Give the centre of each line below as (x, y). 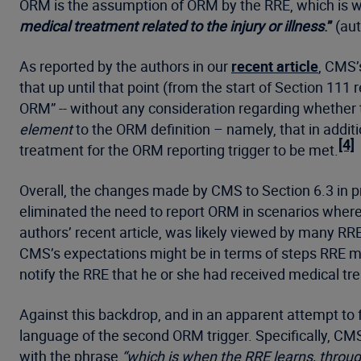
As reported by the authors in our (125, 66)
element (46, 129)
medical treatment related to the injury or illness (172, 26)
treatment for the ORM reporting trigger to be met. (179, 150)
